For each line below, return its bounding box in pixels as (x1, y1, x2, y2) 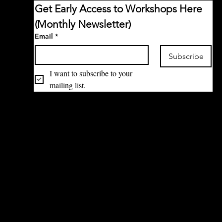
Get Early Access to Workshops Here (34, 2, 202, 15)
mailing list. (49, 79, 86, 90)
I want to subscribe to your (49, 67, 132, 78)
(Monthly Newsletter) (34, 17, 131, 30)
